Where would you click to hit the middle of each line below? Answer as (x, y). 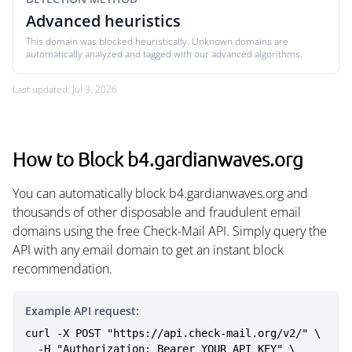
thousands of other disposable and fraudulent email (157, 212)
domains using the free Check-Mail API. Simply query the (170, 231)
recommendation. (62, 269)
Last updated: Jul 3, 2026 (65, 89)
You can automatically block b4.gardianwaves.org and (160, 193)
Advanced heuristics (103, 21)
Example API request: (82, 311)
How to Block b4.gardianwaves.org (158, 159)
